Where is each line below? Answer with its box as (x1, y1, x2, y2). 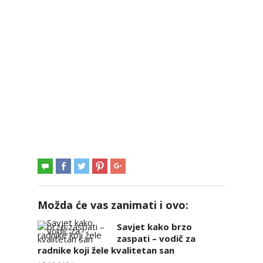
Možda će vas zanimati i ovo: (38, 197, 188, 212)
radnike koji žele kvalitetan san (38, 244, 174, 256)
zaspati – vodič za (117, 232, 195, 244)
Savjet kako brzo (117, 220, 192, 232)
